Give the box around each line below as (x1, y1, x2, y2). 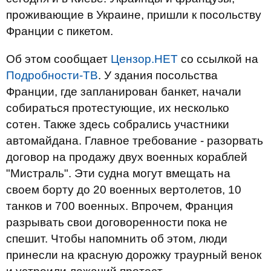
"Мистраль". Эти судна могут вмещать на (6, 167, 230, 180)
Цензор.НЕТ (111, 53, 178, 65)
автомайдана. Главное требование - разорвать (6, 134, 263, 147)
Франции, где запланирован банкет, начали (6, 85, 241, 98)
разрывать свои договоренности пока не (6, 216, 227, 229)
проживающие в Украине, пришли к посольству (6, 8, 261, 21)
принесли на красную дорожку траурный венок (6, 249, 261, 261)
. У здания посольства (98, 69, 218, 82)
